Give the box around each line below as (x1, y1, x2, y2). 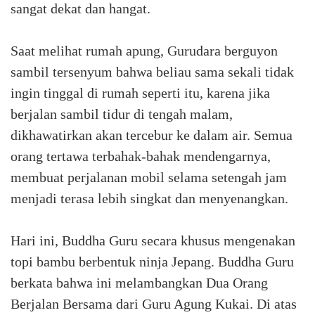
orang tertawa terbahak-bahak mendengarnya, (11, 148, 271, 164)
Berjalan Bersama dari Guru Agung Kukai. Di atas (11, 296, 297, 311)
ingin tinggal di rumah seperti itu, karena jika (11, 85, 270, 101)
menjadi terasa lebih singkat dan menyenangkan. (11, 191, 288, 206)
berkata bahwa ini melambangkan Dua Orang (11, 275, 268, 290)
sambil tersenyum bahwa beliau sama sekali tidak (11, 64, 294, 79)
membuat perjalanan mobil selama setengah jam (11, 169, 287, 185)
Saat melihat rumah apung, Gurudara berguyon (11, 43, 278, 58)
